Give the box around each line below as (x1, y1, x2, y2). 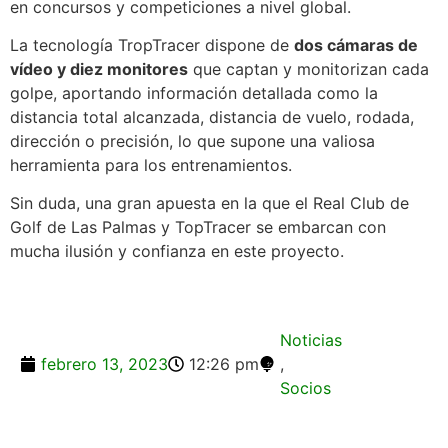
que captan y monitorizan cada (188, 58, 429, 79)
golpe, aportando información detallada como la (10, 82, 378, 103)
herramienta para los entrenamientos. (10, 154, 292, 175)
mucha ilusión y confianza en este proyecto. (10, 241, 349, 262)
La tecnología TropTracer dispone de (10, 34, 294, 55)
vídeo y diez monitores (10, 58, 188, 79)
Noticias (280, 329, 342, 350)
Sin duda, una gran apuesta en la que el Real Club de (10, 193, 409, 214)
